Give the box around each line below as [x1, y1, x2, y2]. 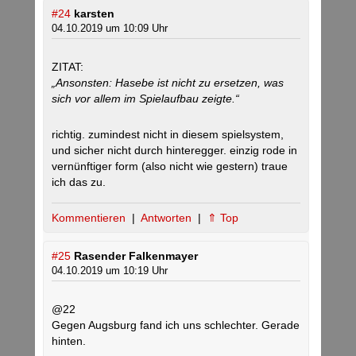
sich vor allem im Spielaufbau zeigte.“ [52, 92, 239, 106]
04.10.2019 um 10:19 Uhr [52, 265, 168, 277]
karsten [74, 7, 114, 21]
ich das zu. [52, 176, 106, 189]
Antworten [141, 211, 195, 225]
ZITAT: [52, 60, 83, 74]
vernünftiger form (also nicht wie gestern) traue [52, 160, 288, 173]
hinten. [52, 335, 86, 348]
